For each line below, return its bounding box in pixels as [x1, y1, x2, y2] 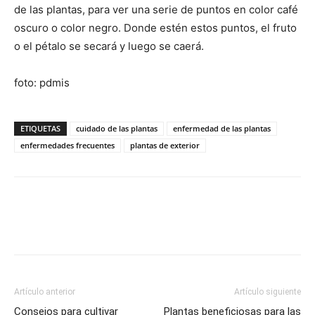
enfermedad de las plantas [173, 122, 271, 134]
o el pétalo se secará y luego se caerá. [14, 39, 204, 53]
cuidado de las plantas [76, 122, 157, 134]
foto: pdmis [14, 75, 70, 89]
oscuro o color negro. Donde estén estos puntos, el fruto [14, 20, 297, 34]
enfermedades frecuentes [20, 139, 115, 150]
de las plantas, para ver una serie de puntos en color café [14, 2, 298, 16]
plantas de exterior [130, 139, 200, 150]
